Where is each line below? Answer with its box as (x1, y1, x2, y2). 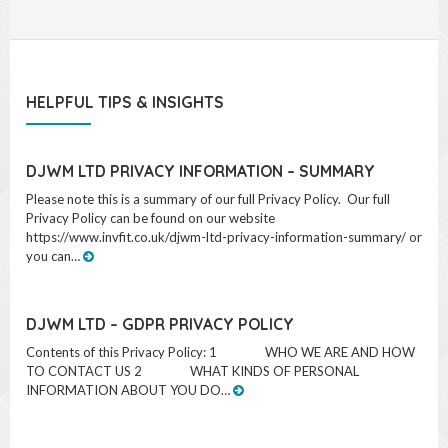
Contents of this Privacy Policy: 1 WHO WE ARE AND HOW (26, 363, 415, 380)
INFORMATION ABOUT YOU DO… (26, 401, 233, 418)
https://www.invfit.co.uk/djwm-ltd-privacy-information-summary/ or (26, 248, 422, 265)
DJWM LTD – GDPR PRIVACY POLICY (26, 333, 294, 354)
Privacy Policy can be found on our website (26, 229, 275, 246)
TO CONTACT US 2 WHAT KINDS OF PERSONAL (26, 382, 359, 399)
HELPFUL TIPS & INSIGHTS (26, 111, 224, 132)
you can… (26, 267, 83, 284)
